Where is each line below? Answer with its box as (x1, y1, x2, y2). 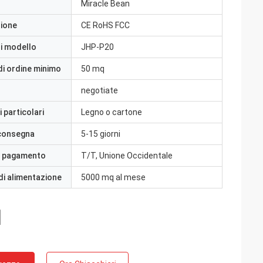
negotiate (81, 86, 118, 95)
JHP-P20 (81, 42, 114, 52)
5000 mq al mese (81, 173, 146, 182)
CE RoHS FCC (81, 21, 130, 30)
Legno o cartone (81, 107, 142, 117)
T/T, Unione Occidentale (81, 151, 173, 160)
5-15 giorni (81, 129, 120, 139)
